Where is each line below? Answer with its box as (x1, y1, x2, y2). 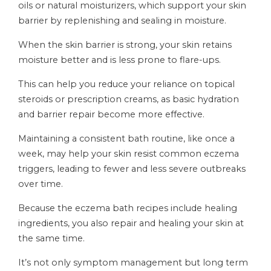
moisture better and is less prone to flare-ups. (18, 54, 221, 65)
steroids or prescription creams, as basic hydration (18, 94, 239, 105)
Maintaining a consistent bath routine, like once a (18, 133, 235, 144)
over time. (18, 178, 63, 189)
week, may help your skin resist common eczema (18, 148, 239, 159)
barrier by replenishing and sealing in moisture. (18, 15, 226, 26)
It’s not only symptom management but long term (18, 257, 248, 268)
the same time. (18, 233, 85, 244)
